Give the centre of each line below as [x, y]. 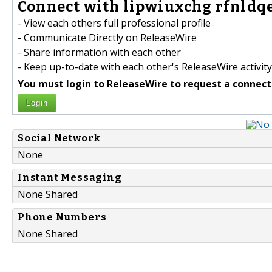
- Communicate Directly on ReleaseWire [107, 38]
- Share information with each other [99, 53]
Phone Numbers [62, 217]
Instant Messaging [70, 178]
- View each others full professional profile [114, 23]
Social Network [59, 138]
